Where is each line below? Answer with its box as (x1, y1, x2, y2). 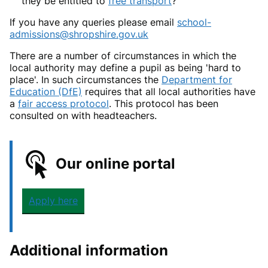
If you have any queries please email (10, 16, 177, 29)
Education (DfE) (10, 86, 82, 98)
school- (177, 16, 211, 29)
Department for (162, 74, 232, 86)
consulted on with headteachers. (10, 109, 157, 122)
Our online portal (56, 154, 175, 172)
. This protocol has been (109, 98, 218, 110)
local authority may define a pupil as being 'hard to (10, 62, 241, 74)
